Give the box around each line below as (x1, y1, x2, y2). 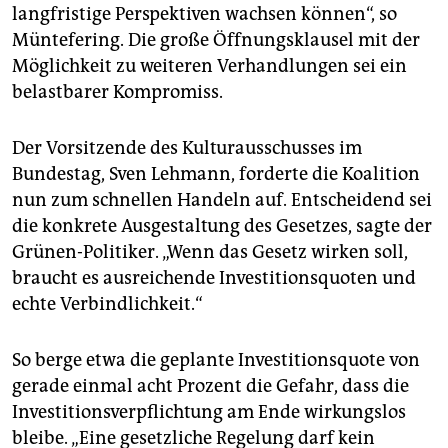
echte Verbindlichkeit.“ (12, 293, 203, 316)
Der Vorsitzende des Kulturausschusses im (12, 137, 362, 160)
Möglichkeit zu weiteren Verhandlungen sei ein (12, 55, 407, 78)
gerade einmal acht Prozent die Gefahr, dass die (12, 375, 409, 398)
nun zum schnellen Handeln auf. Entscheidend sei (12, 189, 432, 212)
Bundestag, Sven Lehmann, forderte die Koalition (12, 163, 420, 186)
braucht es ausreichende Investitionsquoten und (12, 267, 416, 290)
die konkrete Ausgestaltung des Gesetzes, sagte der (12, 215, 432, 238)
